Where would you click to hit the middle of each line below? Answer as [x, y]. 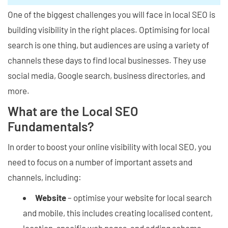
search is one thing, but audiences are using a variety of [108, 45]
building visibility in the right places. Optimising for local [109, 29]
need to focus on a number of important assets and [100, 162]
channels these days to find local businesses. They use [107, 60]
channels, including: [45, 177]
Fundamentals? [51, 126]
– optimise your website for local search [139, 197]
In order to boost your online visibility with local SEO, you [109, 146]
